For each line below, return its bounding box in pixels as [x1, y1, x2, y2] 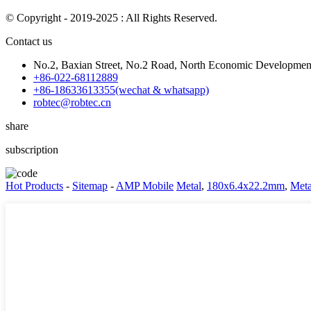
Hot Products [6, 179, 63, 192]
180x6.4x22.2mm [207, 179, 285, 192]
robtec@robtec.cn [33, 96, 111, 108]
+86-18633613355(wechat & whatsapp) [33, 83, 209, 96]
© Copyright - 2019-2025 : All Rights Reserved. [6, 11, 217, 24]
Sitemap [72, 179, 108, 192]
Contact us [6, 35, 52, 47]
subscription [6, 143, 58, 155]
